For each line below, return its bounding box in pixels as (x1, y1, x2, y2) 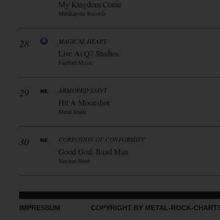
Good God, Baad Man (58, 146, 128, 157)
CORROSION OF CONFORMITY (58, 135, 144, 144)
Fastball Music (58, 58, 93, 66)
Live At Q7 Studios (58, 48, 119, 58)
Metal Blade (58, 108, 86, 115)
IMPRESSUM (19, 204, 60, 212)
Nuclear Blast (58, 157, 90, 165)
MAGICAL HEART (58, 37, 107, 46)
